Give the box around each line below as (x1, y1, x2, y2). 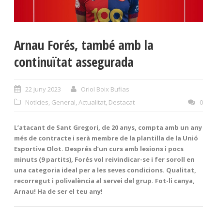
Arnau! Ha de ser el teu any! (14, 186, 103, 196)
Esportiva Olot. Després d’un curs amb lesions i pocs (14, 144, 184, 153)
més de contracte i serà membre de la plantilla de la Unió (14, 133, 198, 142)
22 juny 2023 (25, 84, 61, 93)
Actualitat (78, 97, 106, 107)
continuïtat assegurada (14, 52, 134, 71)
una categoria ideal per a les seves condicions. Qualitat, (14, 165, 196, 174)
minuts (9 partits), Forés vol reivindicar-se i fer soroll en (14, 155, 195, 164)
